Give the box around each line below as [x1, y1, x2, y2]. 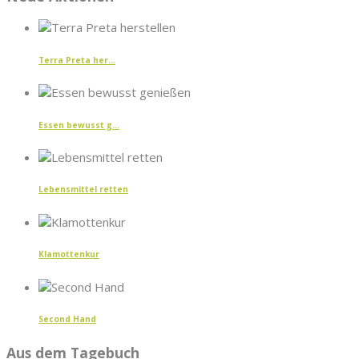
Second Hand [38, 313, 96, 325]
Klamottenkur [38, 248, 99, 260]
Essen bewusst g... [38, 119, 119, 131]
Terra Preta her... [38, 54, 115, 66]
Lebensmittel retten [38, 184, 128, 196]
